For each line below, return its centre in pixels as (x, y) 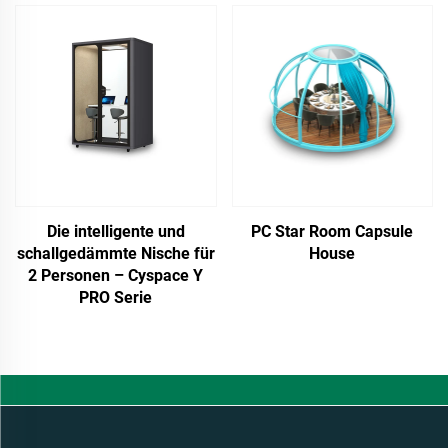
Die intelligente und (115, 231)
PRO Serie (116, 297)
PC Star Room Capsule (332, 231)
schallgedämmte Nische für (115, 253)
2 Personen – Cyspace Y (116, 275)
